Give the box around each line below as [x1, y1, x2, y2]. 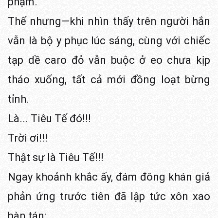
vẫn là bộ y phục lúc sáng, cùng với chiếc [8, 35, 210, 47]
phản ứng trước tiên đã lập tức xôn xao [8, 190, 210, 202]
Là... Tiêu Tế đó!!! [8, 112, 91, 125]
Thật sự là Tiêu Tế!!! [8, 151, 104, 163]
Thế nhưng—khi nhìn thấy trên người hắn [8, 15, 210, 27]
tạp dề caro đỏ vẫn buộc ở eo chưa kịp [8, 54, 210, 66]
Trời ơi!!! [8, 132, 48, 144]
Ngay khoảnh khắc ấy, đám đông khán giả [8, 171, 210, 183]
